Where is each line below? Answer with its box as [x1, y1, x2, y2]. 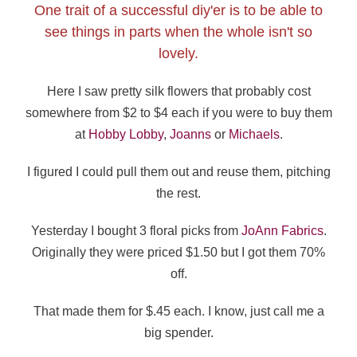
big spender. [143, 325, 214, 339]
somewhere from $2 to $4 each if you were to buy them [25, 106, 332, 120]
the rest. [156, 186, 201, 201]
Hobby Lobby [88, 127, 163, 142]
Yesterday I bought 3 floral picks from [30, 223, 241, 237]
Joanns [169, 127, 211, 142]
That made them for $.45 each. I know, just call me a [33, 304, 324, 318]
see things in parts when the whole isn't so [45, 24, 312, 41]
